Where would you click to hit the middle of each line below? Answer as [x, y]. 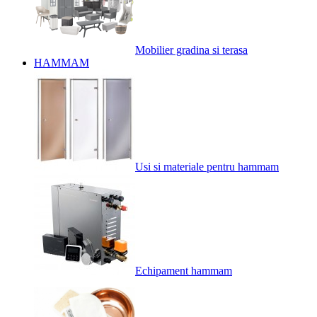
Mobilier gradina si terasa [191, 50]
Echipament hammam [184, 271]
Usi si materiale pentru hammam [207, 167]
